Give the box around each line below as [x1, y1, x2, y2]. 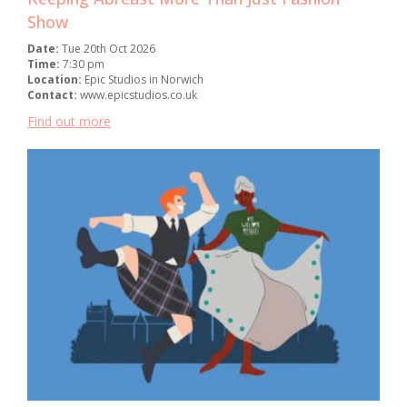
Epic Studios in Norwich [84, 71, 203, 87]
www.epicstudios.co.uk [80, 86, 197, 103]
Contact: [27, 86, 80, 103]
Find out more [27, 112, 111, 130]
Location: [27, 71, 84, 87]
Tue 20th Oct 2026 [62, 40, 155, 56]
